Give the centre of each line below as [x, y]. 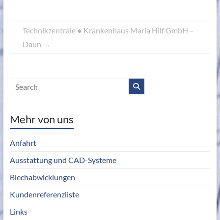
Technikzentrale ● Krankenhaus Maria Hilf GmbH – [108, 30]
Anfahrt [23, 143]
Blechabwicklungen [42, 177]
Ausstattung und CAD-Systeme [63, 160]
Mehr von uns [41, 119]
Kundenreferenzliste [44, 194]
